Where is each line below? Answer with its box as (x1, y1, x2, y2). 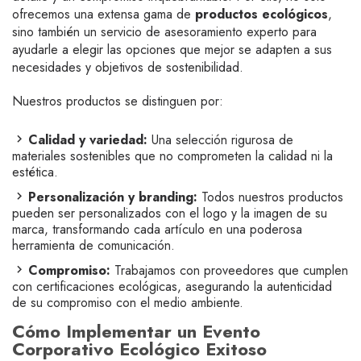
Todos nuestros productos (197, 188, 343, 206)
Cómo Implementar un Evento (12, 318, 260, 344)
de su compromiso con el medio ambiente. (12, 293, 243, 312)
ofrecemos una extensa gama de (12, 5, 195, 23)
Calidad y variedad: (28, 131, 147, 149)
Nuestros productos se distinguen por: (12, 92, 223, 110)
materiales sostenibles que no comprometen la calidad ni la (12, 147, 333, 165)
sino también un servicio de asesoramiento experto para (12, 23, 317, 41)
